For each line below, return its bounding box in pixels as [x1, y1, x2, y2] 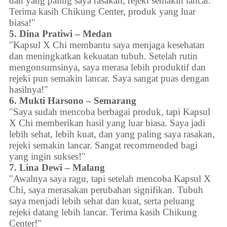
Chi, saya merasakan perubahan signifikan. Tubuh [9, 184, 204, 196]
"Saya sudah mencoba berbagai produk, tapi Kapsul [9, 106, 211, 118]
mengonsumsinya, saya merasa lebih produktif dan [9, 62, 206, 73]
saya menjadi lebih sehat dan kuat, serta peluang [9, 196, 195, 207]
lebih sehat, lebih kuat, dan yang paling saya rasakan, [9, 129, 215, 140]
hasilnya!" [9, 84, 49, 95]
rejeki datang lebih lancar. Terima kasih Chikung [9, 207, 198, 218]
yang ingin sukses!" [9, 151, 86, 162]
